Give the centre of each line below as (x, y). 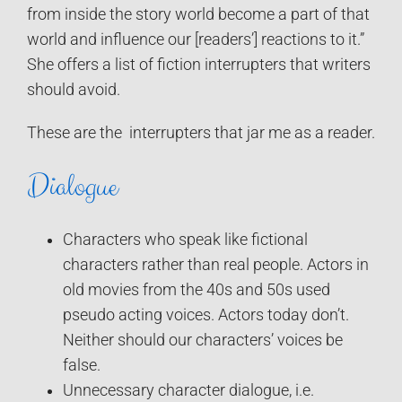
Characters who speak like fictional (185, 240)
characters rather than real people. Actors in (216, 265)
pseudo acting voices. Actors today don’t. (206, 315)
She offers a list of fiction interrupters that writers (199, 64)
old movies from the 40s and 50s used (197, 290)
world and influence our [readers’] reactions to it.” (196, 39)
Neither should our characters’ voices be (203, 341)
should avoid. (74, 89)
